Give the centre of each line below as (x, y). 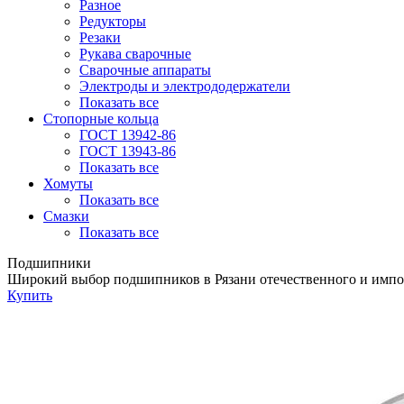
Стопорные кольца (101, 119)
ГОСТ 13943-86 (128, 151)
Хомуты (68, 184)
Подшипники (49, 263)
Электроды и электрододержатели (185, 86)
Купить (30, 295)
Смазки (66, 216)
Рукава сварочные (135, 54)
